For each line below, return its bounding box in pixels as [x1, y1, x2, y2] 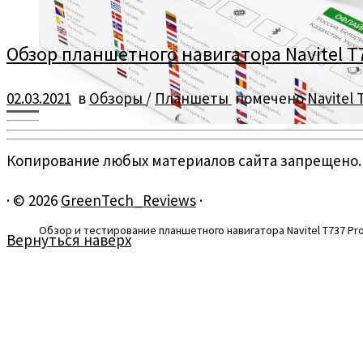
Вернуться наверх [6, 229, 131, 250]
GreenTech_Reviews [61, 190, 196, 210]
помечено [232, 88, 307, 108]
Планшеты [155, 88, 232, 108]
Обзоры [89, 88, 146, 108]
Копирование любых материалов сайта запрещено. [6, 150, 361, 170]
